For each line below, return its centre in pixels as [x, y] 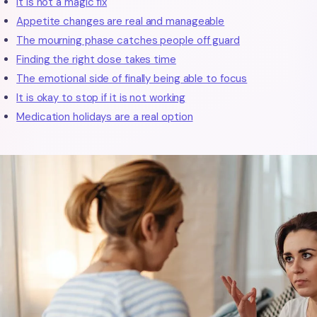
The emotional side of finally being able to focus [132, 79]
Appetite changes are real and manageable [121, 21]
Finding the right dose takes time [96, 59]
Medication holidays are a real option [105, 117]
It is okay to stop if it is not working [101, 98]
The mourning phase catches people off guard [128, 40]
